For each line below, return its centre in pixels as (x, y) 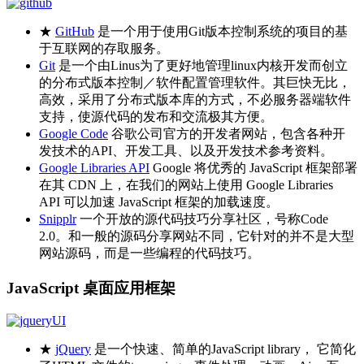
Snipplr (58, 219)
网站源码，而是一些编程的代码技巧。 (149, 253)
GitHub (75, 31)
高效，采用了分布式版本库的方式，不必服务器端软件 (195, 99)
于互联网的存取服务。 (104, 48)
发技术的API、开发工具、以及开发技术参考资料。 (186, 150)
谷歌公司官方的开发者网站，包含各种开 (227, 133)
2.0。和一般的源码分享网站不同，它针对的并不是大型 (197, 236)
